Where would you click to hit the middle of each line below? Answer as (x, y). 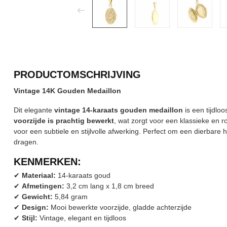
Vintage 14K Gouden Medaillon (67, 91)
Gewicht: (37, 196)
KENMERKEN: (47, 161)
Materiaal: (39, 175)
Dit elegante (34, 110)
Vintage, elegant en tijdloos (82, 218)
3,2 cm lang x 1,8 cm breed (109, 186)
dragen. (26, 142)
